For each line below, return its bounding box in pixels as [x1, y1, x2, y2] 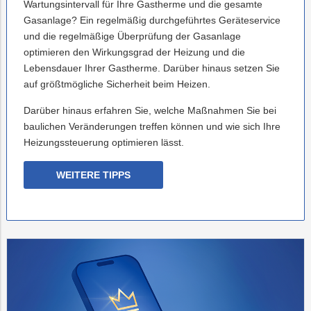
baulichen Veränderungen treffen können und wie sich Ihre [24, 120, 280, 132]
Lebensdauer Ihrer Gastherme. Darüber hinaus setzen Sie [24, 62, 280, 74]
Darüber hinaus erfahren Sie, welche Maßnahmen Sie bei [24, 104, 276, 116]
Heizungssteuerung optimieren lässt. [24, 136, 184, 148]
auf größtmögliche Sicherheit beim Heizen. [24, 78, 210, 90]
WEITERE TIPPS [56, 169, 131, 180]
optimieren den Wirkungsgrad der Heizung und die [24, 46, 245, 58]
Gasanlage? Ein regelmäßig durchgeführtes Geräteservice [24, 14, 280, 26]
